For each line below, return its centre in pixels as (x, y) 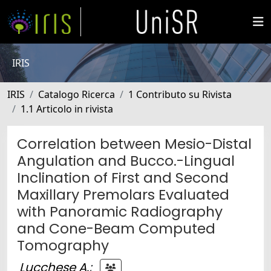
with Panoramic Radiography (120, 211)
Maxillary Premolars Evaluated (123, 194)
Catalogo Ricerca (77, 94)
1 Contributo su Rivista (180, 94)
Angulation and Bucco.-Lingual (126, 161)
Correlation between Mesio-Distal (134, 144)
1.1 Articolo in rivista (67, 109)
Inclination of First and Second (123, 178)
